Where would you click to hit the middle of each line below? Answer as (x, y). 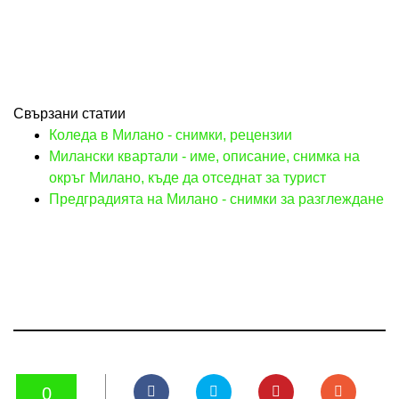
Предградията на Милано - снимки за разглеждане (216, 199)
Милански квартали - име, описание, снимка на (204, 157)
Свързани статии (69, 114)
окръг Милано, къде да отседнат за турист (187, 178)
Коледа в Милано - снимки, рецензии (171, 135)
